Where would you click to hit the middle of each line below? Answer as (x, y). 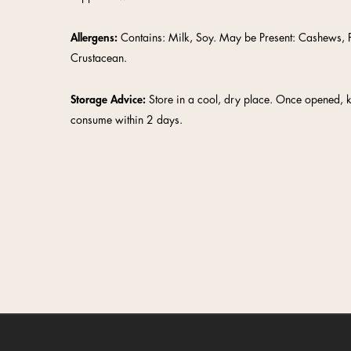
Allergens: (94, 38)
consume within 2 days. (127, 120)
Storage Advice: (108, 100)
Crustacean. (99, 58)
